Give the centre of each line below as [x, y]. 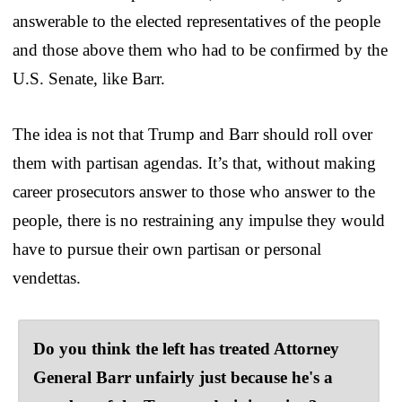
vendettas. [47, 277]
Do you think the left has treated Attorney [186, 348]
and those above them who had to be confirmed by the [200, 49]
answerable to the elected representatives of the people [197, 21]
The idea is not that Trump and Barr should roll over [192, 134]
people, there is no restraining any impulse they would [199, 220]
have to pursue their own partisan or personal [167, 249]
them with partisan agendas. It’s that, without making [194, 162]
